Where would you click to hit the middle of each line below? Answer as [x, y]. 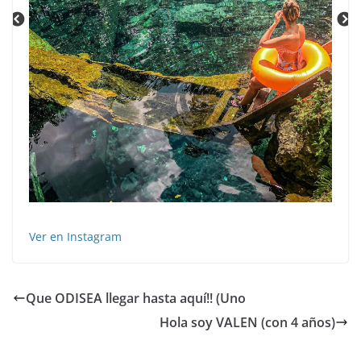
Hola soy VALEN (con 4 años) [247, 322]
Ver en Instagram [75, 236]
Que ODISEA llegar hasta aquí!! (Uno [136, 298]
